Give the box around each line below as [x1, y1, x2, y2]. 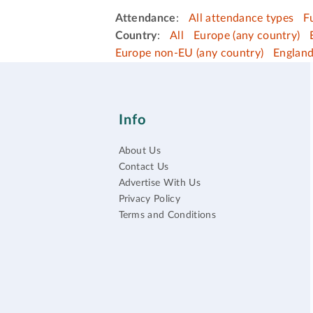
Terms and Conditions [118, 210, 216, 221]
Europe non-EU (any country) [115, 48, 264, 59]
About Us [118, 146, 161, 156]
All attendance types [189, 13, 294, 24]
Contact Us [118, 162, 169, 173]
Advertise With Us [118, 178, 201, 189]
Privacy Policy [118, 194, 180, 205]
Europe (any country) [194, 30, 300, 42]
